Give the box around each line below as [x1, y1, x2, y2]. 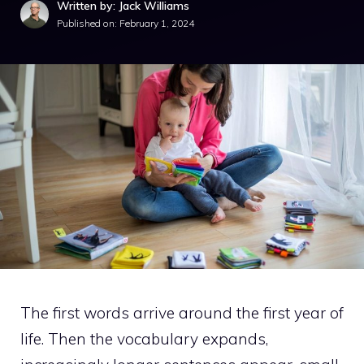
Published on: [57, 17, 119, 29]
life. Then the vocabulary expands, [20, 329, 268, 349]
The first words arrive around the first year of [20, 303, 344, 323]
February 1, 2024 [119, 17, 194, 29]
